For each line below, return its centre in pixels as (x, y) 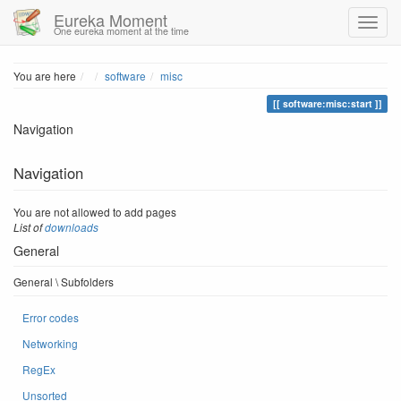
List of (29, 227)
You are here (45, 76)
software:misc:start (327, 103)
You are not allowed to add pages (95, 212)
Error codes (51, 317)
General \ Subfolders (64, 282)
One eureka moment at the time (121, 31)
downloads (72, 227)
